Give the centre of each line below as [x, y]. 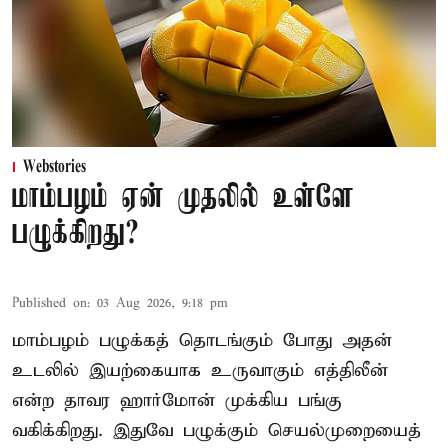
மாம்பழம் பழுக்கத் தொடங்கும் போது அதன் [202, 340]
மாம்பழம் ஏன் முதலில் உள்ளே [183, 198]
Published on [49, 303]
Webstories [54, 167]
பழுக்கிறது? [75, 234]
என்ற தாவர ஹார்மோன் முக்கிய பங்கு [177, 400]
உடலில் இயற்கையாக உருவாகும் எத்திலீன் [200, 370]
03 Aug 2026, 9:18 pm [162, 303]
